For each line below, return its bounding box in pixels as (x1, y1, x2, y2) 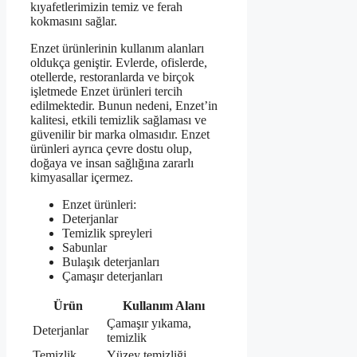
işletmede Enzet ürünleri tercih (30, 84, 182, 99)
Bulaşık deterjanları (62, 255, 159, 269)
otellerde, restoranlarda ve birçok (30, 70, 194, 84)
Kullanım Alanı (123, 299, 205, 313)
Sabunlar (62, 241, 107, 255)
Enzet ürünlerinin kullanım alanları (30, 41, 204, 56)
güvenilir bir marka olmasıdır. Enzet (30, 127, 210, 142)
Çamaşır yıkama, (107, 316, 191, 331)
